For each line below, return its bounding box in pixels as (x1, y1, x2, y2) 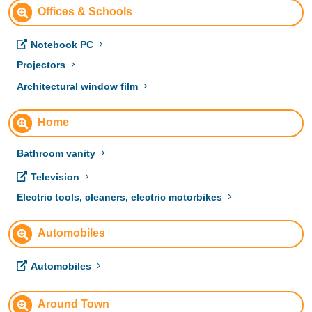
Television (30, 171, 79, 182)
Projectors (16, 58, 65, 70)
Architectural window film (16, 80, 138, 92)
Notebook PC (30, 38, 93, 50)
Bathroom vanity (16, 147, 95, 159)
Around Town (37, 298, 109, 311)
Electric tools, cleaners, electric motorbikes (16, 191, 222, 203)
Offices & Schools (37, 6, 132, 18)
